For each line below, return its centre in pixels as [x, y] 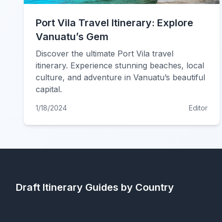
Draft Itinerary [49, 187]
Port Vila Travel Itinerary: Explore [114, 23]
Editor [198, 108]
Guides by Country [128, 187]
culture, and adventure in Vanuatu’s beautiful [120, 77]
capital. [49, 89]
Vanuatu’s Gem [72, 37]
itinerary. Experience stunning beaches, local [120, 65]
